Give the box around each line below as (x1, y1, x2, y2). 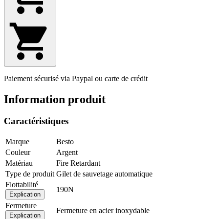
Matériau (5, 158, 33, 167)
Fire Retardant (56, 158, 100, 167)
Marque (5, 137, 29, 146)
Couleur (5, 148, 30, 156)
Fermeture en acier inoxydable (56, 206, 150, 215)
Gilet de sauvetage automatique (56, 169, 153, 178)
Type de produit (5, 169, 54, 178)
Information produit (4, 93, 106, 106)
